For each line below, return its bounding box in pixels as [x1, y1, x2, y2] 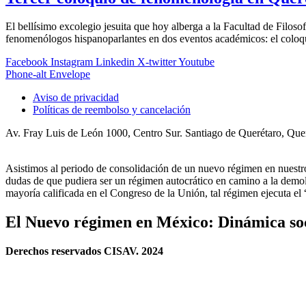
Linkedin [96, 56, 135, 68]
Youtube [178, 56, 214, 68]
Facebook [5, 56, 48, 68]
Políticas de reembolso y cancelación [33, 104, 191, 116]
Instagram [51, 56, 93, 68]
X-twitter [137, 56, 176, 68]
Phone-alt [5, 68, 46, 81]
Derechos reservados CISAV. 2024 [5, 245, 163, 258]
